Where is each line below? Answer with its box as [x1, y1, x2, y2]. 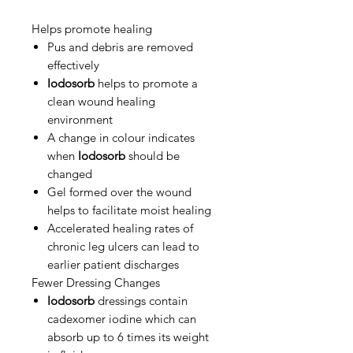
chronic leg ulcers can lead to [47, 239, 199, 254]
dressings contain [95, 293, 188, 308]
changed [47, 166, 92, 181]
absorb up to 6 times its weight [47, 329, 209, 344]
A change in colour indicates [47, 130, 195, 145]
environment [47, 112, 113, 127]
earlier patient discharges [47, 257, 179, 272]
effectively [47, 58, 99, 72]
